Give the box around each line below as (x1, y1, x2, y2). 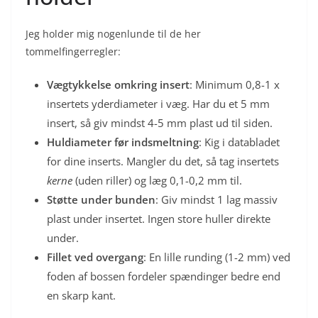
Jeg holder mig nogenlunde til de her (26, 26, 201, 40)
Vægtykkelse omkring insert (47, 77, 190, 92)
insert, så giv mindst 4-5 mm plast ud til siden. (47, 115, 273, 130)
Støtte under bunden (47, 192, 155, 207)
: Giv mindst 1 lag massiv (155, 192, 278, 207)
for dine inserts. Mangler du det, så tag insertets (47, 153, 279, 168)
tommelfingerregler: (26, 44, 121, 58)
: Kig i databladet (199, 134, 280, 149)
